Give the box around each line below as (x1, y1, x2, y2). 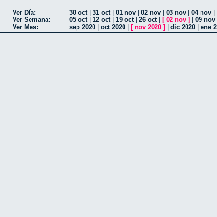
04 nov (191, 9, 211, 16)
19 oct (116, 16, 134, 24)
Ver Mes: (13, 23, 38, 31)
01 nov (116, 9, 136, 16)
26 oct (139, 16, 157, 24)
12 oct (93, 16, 110, 24)
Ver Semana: (13, 16, 50, 24)
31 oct (93, 9, 110, 16)
